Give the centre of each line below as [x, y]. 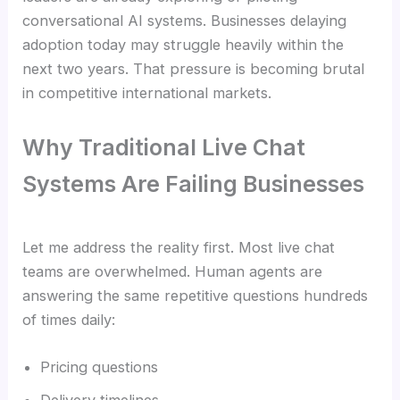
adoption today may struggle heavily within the [183, 45]
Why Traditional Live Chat [164, 147]
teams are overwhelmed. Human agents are [173, 272]
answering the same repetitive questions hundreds [196, 296]
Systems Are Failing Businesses [194, 183]
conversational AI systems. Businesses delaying [185, 21]
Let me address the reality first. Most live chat [179, 248]
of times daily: [69, 320]
